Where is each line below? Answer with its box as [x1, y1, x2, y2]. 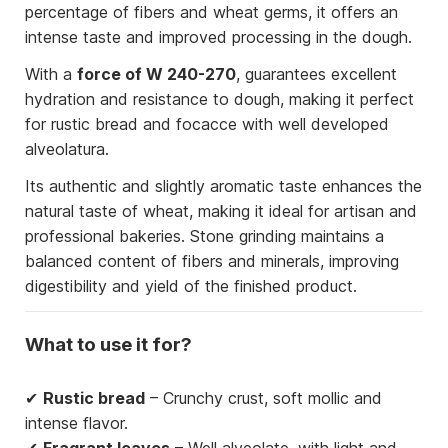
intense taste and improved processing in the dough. [25, 27, 412, 48]
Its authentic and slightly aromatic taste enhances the [25, 176, 422, 197]
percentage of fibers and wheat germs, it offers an [25, 2, 398, 23]
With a [25, 64, 77, 85]
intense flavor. [25, 412, 128, 433]
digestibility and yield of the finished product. [25, 276, 357, 297]
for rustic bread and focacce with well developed [25, 114, 389, 135]
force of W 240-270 [77, 64, 236, 85]
